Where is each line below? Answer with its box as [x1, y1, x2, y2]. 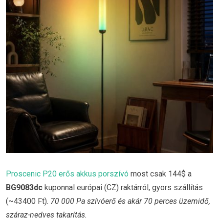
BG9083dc [6, 183, 43, 193]
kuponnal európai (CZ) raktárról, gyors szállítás [43, 183, 203, 193]
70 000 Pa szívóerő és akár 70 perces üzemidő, [50, 197, 210, 206]
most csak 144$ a [129, 169, 192, 179]
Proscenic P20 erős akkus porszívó [6, 169, 129, 179]
